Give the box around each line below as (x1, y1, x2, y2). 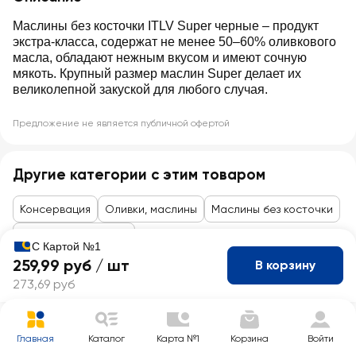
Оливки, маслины (105, 203, 197, 215)
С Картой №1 (32, 240, 101, 253)
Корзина (230, 333, 269, 344)
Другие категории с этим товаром (13, 165, 265, 184)
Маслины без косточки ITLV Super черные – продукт (13, 19, 319, 33)
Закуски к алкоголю (20, 230, 128, 242)
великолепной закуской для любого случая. (13, 83, 268, 96)
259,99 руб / (13, 256, 107, 275)
